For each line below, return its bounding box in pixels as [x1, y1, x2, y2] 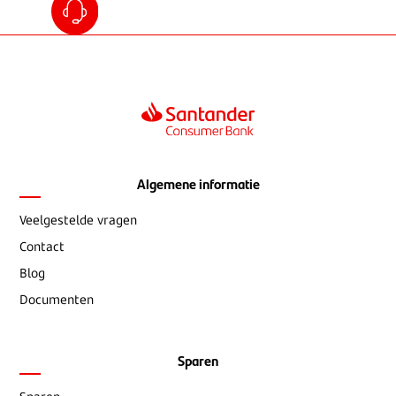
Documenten [19, 291, 95, 308]
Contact [19, 238, 65, 255]
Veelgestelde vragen [19, 211, 138, 229]
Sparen [178, 349, 218, 370]
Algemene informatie [136, 172, 260, 194]
